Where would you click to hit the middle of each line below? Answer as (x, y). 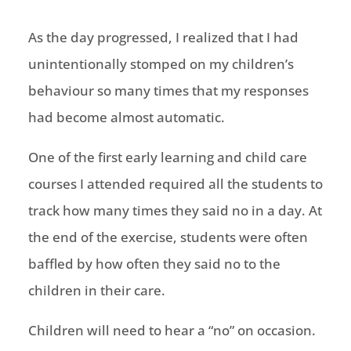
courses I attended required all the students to (175, 184)
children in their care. (96, 291)
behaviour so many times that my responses (168, 91)
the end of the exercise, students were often (168, 237)
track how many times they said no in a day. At (175, 211)
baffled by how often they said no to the (154, 264)
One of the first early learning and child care (167, 157)
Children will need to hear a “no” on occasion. (172, 331)
